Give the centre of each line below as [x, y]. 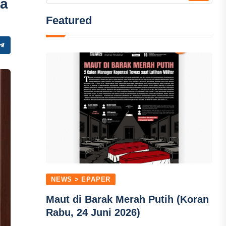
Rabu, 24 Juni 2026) [93, 212]
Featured [69, 20]
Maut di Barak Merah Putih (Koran [128, 199]
